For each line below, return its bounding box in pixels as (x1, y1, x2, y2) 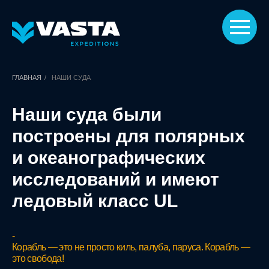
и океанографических (12, 148, 205, 168)
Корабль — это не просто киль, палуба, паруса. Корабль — (12, 242, 250, 252)
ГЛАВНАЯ (12, 74, 41, 81)
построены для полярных (12, 126, 245, 146)
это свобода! (12, 253, 64, 264)
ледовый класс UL (12, 191, 178, 211)
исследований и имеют (12, 169, 219, 189)
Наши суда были (12, 104, 162, 124)
